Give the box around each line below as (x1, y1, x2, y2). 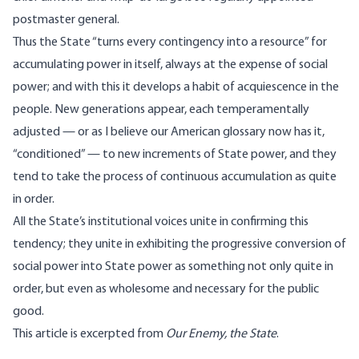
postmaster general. (13, 14, 119, 27)
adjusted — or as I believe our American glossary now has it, (13, 126, 325, 139)
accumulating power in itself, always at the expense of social (13, 58, 328, 72)
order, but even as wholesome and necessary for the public (13, 283, 319, 296)
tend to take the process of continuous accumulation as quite (13, 171, 337, 184)
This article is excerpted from (13, 328, 166, 341)
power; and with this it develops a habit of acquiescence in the (13, 81, 339, 95)
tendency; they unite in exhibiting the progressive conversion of (13, 238, 346, 252)
